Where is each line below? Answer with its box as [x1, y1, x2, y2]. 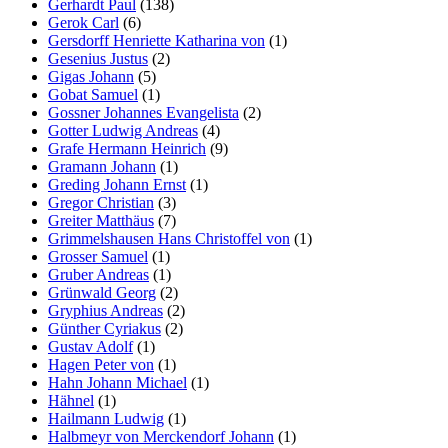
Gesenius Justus [48, 49, 148, 67]
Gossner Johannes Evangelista [48, 103, 239, 121]
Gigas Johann [48, 67, 134, 85]
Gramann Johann [48, 157, 156, 175]
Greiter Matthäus [48, 211, 154, 229]
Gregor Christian [48, 193, 154, 211]
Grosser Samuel [48, 247, 148, 265]
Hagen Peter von [48, 355, 154, 373]
